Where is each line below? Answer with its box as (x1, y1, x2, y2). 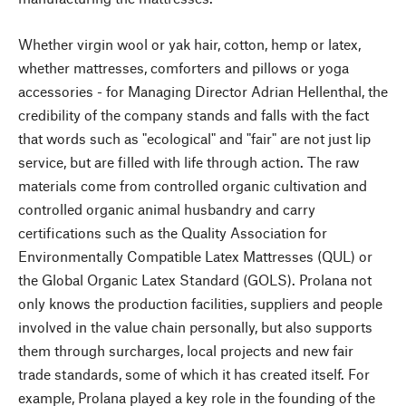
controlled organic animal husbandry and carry (18, 199, 315, 217)
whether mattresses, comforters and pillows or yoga (18, 58, 349, 76)
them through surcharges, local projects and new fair (18, 341, 353, 359)
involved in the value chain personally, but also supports (18, 317, 372, 335)
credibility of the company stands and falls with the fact (18, 105, 369, 123)
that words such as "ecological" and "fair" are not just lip (18, 129, 371, 147)
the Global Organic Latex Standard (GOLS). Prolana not (18, 270, 372, 288)
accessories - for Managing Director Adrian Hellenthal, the (18, 82, 388, 100)
